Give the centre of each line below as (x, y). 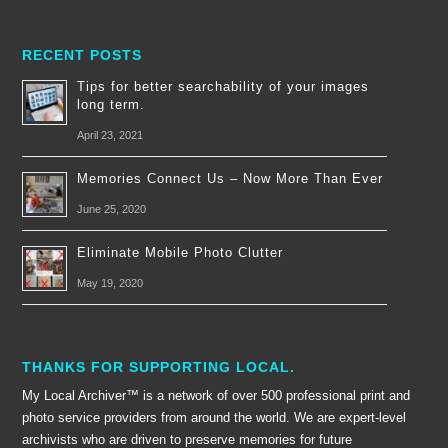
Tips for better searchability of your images (223, 86)
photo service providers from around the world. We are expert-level (214, 417)
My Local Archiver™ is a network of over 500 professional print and (216, 395)
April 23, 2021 (110, 134)
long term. (111, 104)
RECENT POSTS (82, 54)
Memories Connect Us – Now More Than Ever (230, 178)
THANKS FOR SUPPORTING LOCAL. (159, 366)
